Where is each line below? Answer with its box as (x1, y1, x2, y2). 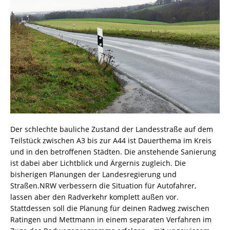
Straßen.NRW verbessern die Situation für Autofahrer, (10, 181, 196, 191)
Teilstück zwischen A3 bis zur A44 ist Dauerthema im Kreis (10, 136, 212, 146)
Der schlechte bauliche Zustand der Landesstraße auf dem (10, 124, 213, 135)
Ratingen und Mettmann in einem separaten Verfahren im (10, 215, 212, 225)
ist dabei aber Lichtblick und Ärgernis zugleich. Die (10, 158, 186, 168)
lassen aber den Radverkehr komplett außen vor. (10, 192, 179, 202)
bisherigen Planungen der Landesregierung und (10, 169, 177, 180)
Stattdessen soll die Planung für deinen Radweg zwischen (10, 203, 209, 214)
